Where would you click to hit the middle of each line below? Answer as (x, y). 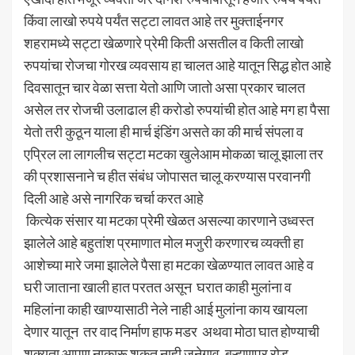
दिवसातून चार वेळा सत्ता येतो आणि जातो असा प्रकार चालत (164, 87)
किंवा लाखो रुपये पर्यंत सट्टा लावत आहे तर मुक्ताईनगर (154, 20)
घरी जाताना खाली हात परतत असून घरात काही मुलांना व (158, 286)
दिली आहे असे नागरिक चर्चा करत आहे (115, 198)
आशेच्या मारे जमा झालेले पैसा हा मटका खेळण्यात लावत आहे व (169, 264)
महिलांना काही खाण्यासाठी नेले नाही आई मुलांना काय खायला (166, 309)
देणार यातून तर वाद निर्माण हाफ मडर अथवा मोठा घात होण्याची (172, 331)
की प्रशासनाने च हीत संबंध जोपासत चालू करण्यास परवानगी (167, 176)
